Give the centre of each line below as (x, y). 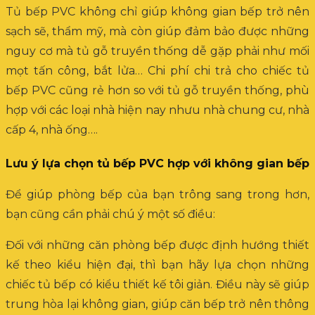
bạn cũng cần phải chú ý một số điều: (110, 214)
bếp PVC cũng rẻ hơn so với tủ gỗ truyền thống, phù (157, 90)
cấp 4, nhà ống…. (52, 129)
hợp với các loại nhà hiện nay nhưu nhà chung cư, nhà (157, 110)
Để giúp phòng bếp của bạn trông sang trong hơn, (157, 195)
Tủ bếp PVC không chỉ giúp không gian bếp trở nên (157, 11)
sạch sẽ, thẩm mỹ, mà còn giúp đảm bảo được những (157, 31)
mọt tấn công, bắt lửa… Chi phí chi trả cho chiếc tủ (157, 70)
